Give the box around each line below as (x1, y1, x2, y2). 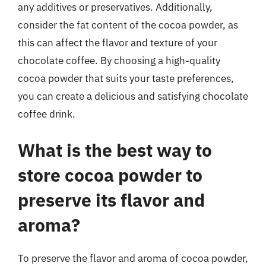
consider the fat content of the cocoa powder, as (18, 18, 238, 31)
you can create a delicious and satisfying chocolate (18, 89, 248, 103)
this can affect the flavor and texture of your (18, 36, 217, 49)
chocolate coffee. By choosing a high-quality (18, 53, 220, 67)
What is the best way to (18, 138, 212, 161)
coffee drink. (18, 107, 75, 121)
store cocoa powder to (18, 163, 202, 186)
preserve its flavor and (18, 188, 205, 211)
